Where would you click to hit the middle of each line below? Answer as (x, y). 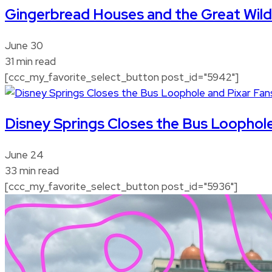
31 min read (30, 62)
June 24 (24, 155)
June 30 (24, 46)
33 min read (32, 171)
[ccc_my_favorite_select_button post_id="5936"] (121, 187)
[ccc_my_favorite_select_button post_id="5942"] (122, 77)
